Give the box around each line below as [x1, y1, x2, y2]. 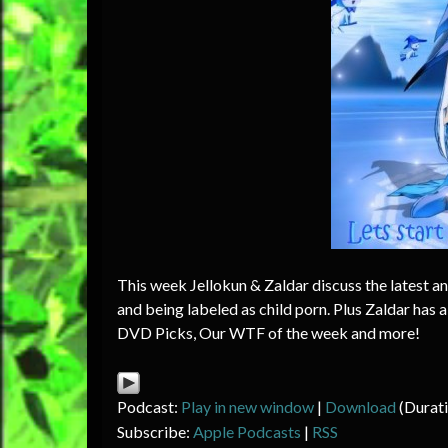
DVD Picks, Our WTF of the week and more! [117, 323, 420, 342]
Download [325, 396, 396, 416]
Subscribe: [117, 421, 193, 441]
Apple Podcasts [193, 421, 301, 441]
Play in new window [181, 396, 314, 416]
